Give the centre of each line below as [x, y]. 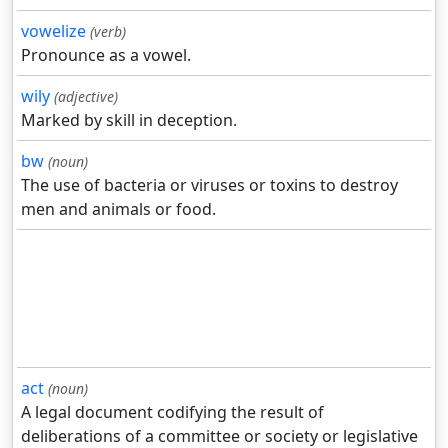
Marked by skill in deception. [129, 120]
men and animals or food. [118, 209]
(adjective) [86, 97]
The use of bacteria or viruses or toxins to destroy [209, 185]
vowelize [53, 31]
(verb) [108, 32]
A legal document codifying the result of [172, 412]
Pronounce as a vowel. [106, 55]
